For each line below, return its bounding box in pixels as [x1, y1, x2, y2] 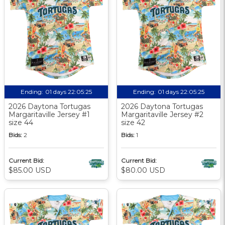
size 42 [121, 118, 145, 127]
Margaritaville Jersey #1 [9, 109, 90, 119]
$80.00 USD [121, 165, 165, 175]
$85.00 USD [9, 165, 51, 175]
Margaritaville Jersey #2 [121, 109, 203, 119]
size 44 [9, 118, 33, 127]
